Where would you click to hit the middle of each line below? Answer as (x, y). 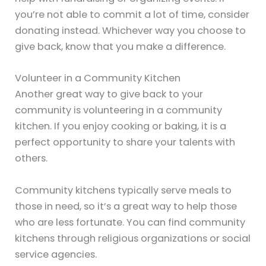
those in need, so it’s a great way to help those (126, 206)
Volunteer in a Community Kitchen (98, 78)
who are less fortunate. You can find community (130, 222)
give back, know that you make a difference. (121, 47)
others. (31, 159)
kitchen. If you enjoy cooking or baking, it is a (121, 126)
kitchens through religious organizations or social (133, 238)
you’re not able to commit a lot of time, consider (132, 15)
